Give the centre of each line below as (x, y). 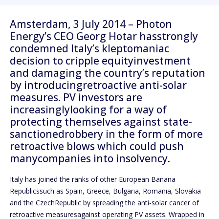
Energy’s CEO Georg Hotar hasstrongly (104, 36)
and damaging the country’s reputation (108, 73)
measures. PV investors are (76, 98)
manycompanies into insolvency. (90, 159)
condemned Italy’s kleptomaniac (89, 49)
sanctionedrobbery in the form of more (106, 134)
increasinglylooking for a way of (88, 110)
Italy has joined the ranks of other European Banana (93, 179)
